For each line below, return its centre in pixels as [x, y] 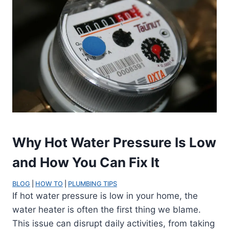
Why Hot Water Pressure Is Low [114, 143]
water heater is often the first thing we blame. [107, 210]
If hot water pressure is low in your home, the [105, 196]
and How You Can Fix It [86, 163]
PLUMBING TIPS [93, 184]
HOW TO [49, 184]
